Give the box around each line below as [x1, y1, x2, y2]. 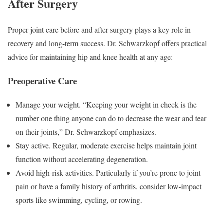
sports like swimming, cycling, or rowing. [16, 194, 142, 205]
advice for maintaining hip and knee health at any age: [8, 52, 173, 62]
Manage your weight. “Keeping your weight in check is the [16, 99, 197, 109]
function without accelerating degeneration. [16, 153, 148, 164]
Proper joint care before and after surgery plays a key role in [8, 24, 191, 35]
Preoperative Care [8, 74, 77, 88]
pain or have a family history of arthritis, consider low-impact [16, 181, 201, 191]
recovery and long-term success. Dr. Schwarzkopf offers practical [8, 38, 207, 49]
